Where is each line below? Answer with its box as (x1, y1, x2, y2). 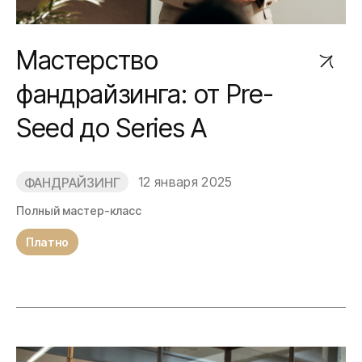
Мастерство (16, 44, 158, 76)
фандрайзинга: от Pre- (16, 78, 274, 110)
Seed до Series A (16, 112, 207, 144)
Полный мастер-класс (16, 204, 141, 217)
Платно (26, 235, 69, 249)
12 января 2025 (138, 174, 233, 190)
